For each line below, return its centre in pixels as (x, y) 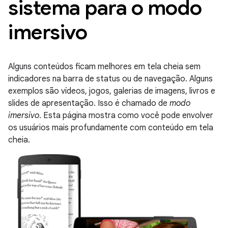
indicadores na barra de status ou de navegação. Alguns (110, 79)
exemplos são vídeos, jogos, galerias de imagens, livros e (112, 91)
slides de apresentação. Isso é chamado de (89, 103)
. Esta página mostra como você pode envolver (126, 116)
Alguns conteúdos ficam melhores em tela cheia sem (104, 67)
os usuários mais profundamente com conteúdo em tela (111, 128)
